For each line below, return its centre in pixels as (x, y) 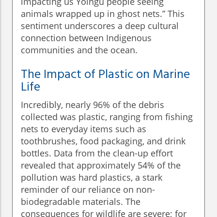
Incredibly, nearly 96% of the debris (93, 105)
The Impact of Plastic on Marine (105, 75)
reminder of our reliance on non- (88, 190)
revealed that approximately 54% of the (101, 165)
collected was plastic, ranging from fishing (107, 117)
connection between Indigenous (86, 38)
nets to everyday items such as (84, 129)
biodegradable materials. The (81, 202)
